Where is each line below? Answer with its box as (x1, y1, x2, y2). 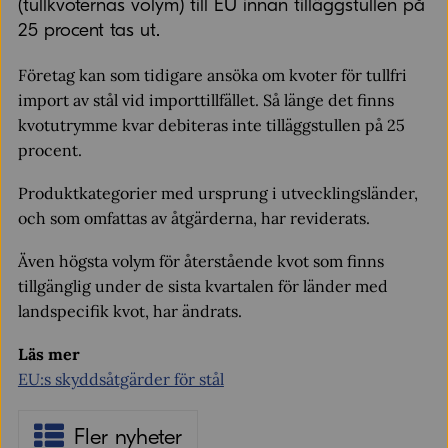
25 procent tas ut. (17, 19, 160, 41)
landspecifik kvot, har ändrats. (17, 301, 242, 321)
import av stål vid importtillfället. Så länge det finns (17, 90, 394, 110)
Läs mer (17, 344, 80, 364)
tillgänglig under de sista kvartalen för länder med (17, 276, 388, 296)
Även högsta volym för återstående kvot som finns (17, 251, 384, 271)
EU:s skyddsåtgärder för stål (17, 369, 224, 389)
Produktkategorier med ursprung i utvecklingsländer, (17, 183, 418, 203)
